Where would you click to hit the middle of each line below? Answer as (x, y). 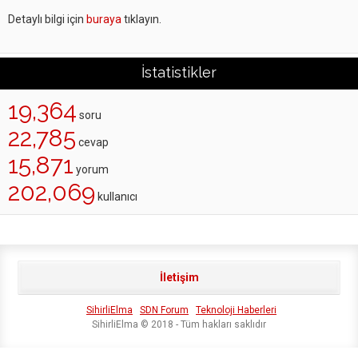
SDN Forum (164, 310)
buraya (104, 19)
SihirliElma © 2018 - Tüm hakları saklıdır (179, 324)
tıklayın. (141, 19)
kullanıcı (116, 197)
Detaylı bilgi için (47, 19)
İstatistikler (179, 72)
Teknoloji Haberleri (236, 310)
